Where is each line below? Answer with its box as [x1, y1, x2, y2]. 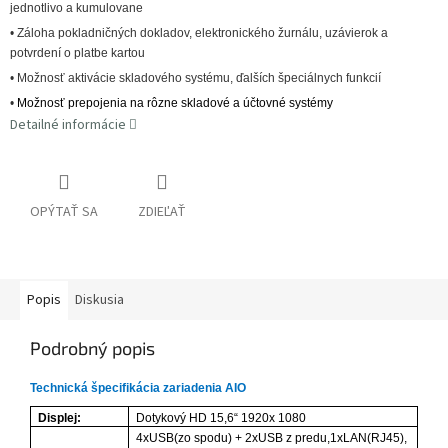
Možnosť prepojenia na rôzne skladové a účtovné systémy [17, 96, 333, 111]
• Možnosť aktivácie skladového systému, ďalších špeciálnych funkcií [10, 71, 384, 86]
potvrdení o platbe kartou [10, 46, 145, 61]
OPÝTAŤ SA [30, 202, 98, 223]
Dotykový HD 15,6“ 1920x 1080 [136, 411, 307, 426]
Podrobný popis [30, 337, 155, 360]
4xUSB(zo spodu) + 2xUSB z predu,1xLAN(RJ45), [136, 431, 408, 446]
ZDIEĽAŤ [138, 202, 186, 223]
